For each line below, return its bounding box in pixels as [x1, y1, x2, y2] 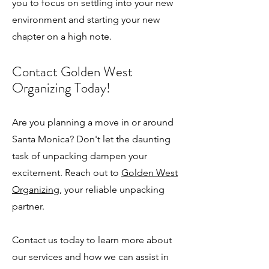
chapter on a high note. [12, 31, 112, 42]
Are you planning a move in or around [12, 116, 174, 128]
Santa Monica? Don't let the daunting [12, 133, 171, 145]
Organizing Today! [12, 78, 110, 98]
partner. [12, 201, 47, 212]
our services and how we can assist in [12, 251, 169, 262]
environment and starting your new [12, 14, 160, 25]
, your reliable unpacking [59, 184, 165, 195]
